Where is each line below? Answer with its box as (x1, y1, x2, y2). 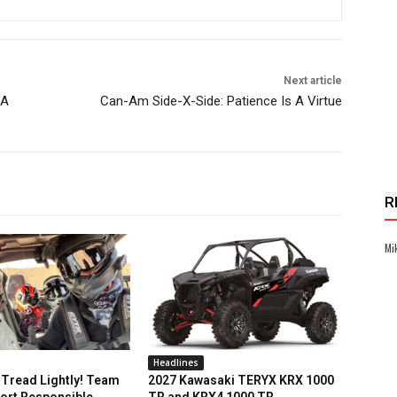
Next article (283, 74, 342, 88)
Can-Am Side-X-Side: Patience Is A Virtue (99, 93, 342, 110)
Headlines (153, 356, 199, 370)
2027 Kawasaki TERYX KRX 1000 (148, 373, 335, 388)
